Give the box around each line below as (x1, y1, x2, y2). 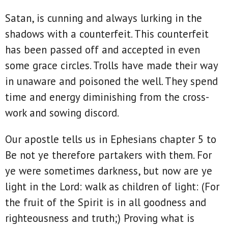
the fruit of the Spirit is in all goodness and (5, 195, 206, 210)
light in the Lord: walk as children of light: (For (5, 180, 219, 194)
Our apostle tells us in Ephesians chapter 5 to (5, 132, 216, 147)
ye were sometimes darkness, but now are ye (5, 164, 212, 178)
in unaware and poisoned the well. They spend (5, 74, 218, 89)
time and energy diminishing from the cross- (5, 90, 209, 104)
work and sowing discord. (5, 106, 119, 120)
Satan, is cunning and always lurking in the (5, 11, 202, 25)
